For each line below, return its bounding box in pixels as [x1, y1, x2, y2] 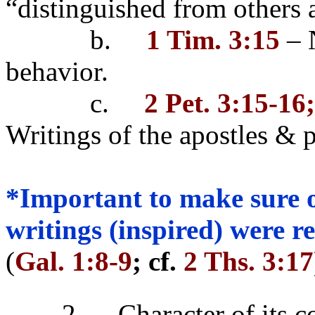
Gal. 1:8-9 [15, 246, 132, 277]
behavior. [6, 56, 108, 87]
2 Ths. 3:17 [176, 246, 314, 277]
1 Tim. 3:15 [146, 25, 280, 56]
